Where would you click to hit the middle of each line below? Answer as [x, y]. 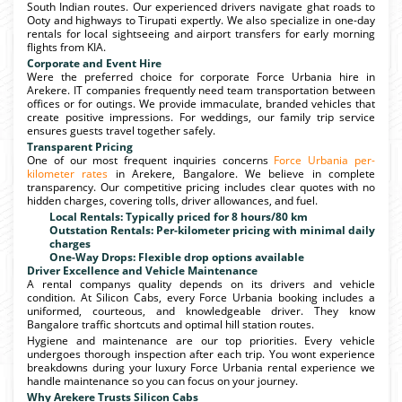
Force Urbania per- [325, 160]
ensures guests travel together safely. [121, 130]
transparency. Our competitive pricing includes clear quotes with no [201, 187]
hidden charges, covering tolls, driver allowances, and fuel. [172, 200]
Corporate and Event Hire [94, 63]
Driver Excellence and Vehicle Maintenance [142, 270]
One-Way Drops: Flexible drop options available [177, 257]
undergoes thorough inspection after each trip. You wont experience [201, 354]
